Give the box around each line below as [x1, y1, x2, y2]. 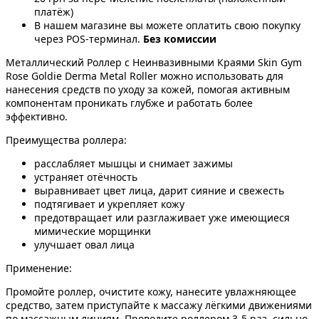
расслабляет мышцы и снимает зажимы [34, 156, 233, 170]
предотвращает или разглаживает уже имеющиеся [34, 210, 290, 224]
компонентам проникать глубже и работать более [6, 95, 253, 110]
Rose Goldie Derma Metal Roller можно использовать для [6, 68, 283, 83]
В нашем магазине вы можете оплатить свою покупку [34, 18, 300, 32]
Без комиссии [143, 31, 216, 46]
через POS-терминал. [34, 31, 143, 46]
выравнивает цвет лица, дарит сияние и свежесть [34, 183, 284, 197]
